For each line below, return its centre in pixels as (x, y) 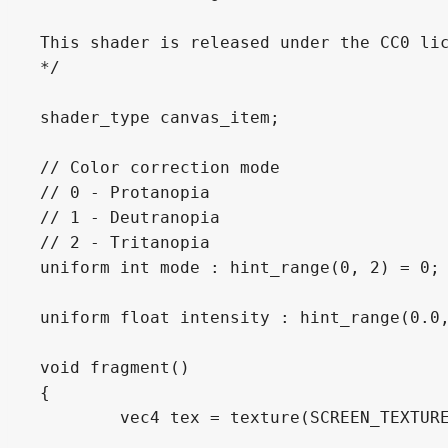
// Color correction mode (160, 167)
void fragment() (115, 367)
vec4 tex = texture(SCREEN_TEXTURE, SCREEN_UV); (80, 417)
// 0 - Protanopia (125, 192)
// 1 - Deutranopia (130, 217)
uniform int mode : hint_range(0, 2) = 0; (240, 267)
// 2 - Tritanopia (125, 242)
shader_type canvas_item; (160, 117)
